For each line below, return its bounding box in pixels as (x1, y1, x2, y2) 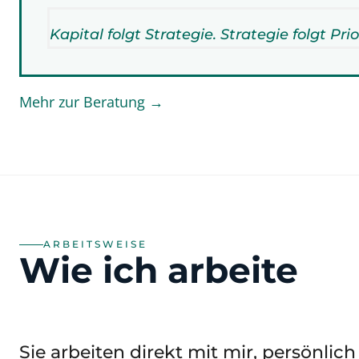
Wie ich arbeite (19, 248, 298, 292)
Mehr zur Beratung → (19, 92, 163, 111)
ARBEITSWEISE (43, 238, 147, 250)
